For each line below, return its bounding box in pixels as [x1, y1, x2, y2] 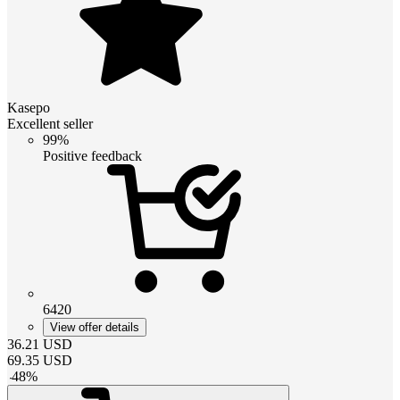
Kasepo [7, 99, 50, 115]
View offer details [50, 320, 139, 334]
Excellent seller [7, 115, 93, 131]
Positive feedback [43, 147, 142, 163]
